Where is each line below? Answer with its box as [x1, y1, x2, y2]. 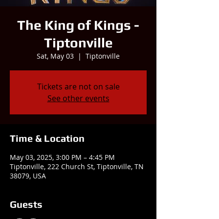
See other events [47, 93, 109, 104]
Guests [10, 198, 43, 210]
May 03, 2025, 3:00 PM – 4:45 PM [10, 153, 115, 162]
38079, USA [10, 171, 46, 180]
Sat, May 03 [37, 51, 74, 61]
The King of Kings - [17, 17, 139, 33]
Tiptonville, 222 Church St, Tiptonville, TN [10, 162, 144, 171]
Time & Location [10, 132, 85, 144]
